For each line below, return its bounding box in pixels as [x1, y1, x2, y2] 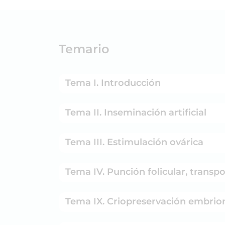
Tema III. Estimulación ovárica [65, 136, 203, 148]
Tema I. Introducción [65, 77, 161, 88]
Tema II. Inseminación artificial [65, 106, 206, 118]
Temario [59, 41, 109, 56]
